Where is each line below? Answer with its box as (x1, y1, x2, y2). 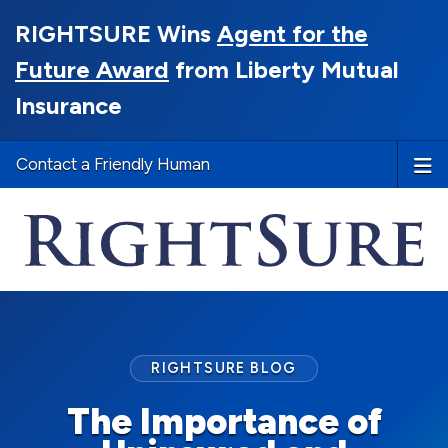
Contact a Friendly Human (16, 154, 210, 174)
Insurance (15, 91, 122, 120)
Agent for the (217, 19, 368, 48)
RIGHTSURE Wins (15, 19, 217, 48)
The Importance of (66, 400, 382, 444)
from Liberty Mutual (169, 55, 399, 84)
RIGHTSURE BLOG (151, 359, 297, 378)
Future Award (15, 55, 169, 84)
